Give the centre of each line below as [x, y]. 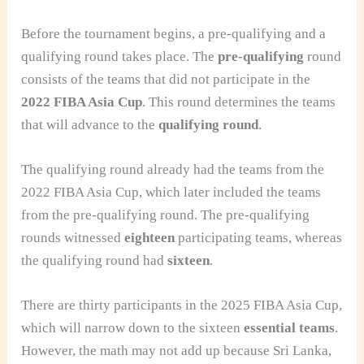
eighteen [150, 238]
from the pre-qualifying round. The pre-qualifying [166, 215]
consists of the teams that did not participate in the [166, 80]
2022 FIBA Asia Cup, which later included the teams [171, 193]
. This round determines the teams [239, 102]
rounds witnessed [73, 238]
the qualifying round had [95, 261]
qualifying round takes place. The [120, 57]
